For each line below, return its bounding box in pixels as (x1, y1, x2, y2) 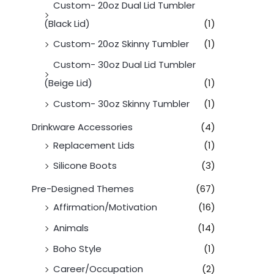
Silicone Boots (53, 159, 117, 172)
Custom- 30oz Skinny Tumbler (53, 97, 190, 110)
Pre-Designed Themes (32, 182, 134, 196)
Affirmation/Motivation (53, 201, 157, 214)
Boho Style (53, 242, 102, 255)
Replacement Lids (53, 138, 135, 152)
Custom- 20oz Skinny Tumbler (53, 37, 189, 51)
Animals (53, 221, 89, 234)
